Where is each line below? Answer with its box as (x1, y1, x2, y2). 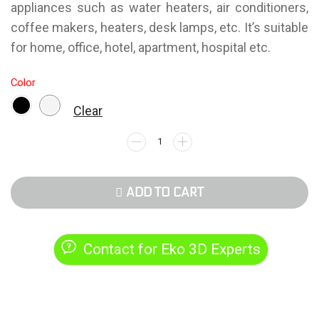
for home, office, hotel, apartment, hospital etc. (11, 40, 271, 56)
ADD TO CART (126, 185, 204, 200)
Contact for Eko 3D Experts (83, 241, 261, 258)
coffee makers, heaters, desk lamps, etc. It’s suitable (11, 20, 308, 36)
